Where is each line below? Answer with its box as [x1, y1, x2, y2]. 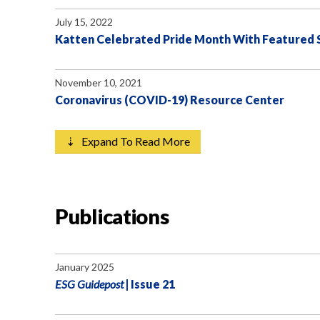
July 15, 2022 [55, 16, 113, 28]
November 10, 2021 [55, 76, 142, 89]
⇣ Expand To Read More [66, 134, 190, 148]
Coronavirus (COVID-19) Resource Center [55, 93, 284, 106]
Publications [55, 204, 169, 229]
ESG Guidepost [55, 277, 124, 291]
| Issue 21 [124, 277, 175, 291]
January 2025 [55, 261, 114, 273]
